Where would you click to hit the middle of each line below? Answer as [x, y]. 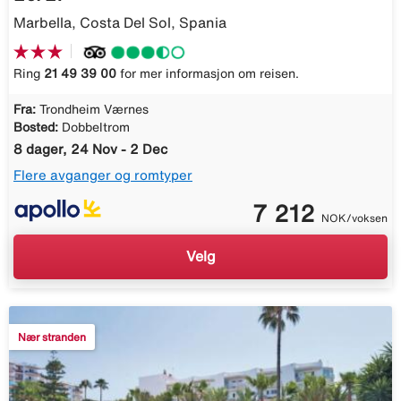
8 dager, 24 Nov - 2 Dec [90, 149]
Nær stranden [52, 337]
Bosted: [36, 128]
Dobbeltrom [96, 128]
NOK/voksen [354, 218]
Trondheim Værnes [94, 110]
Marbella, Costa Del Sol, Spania [120, 23]
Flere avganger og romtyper [103, 175]
